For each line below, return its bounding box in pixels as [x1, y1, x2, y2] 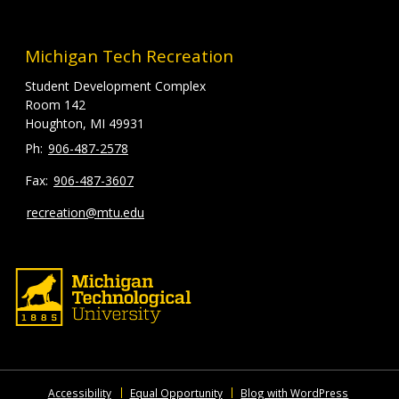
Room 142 [25, 95, 85, 113]
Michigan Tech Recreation [25, 44, 233, 68]
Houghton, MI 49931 [25, 114, 144, 132]
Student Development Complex [25, 77, 206, 94]
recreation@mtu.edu [27, 203, 144, 221]
